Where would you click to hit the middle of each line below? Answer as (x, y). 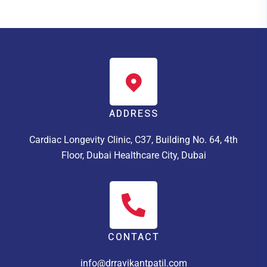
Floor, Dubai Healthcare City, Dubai (133, 156)
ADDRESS (133, 114)
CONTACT (133, 237)
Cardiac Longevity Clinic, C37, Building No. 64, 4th (133, 140)
